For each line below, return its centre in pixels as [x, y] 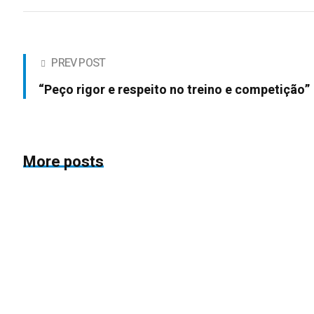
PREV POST [78, 63]
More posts [64, 162]
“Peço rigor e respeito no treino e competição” [175, 90]
